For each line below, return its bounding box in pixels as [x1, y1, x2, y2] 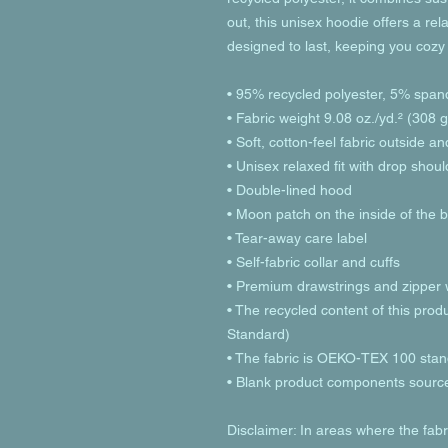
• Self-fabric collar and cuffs [227, 254, 400, 270]
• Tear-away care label [227, 230, 371, 246]
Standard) [227, 326, 290, 342]
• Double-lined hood [227, 182, 352, 198]
